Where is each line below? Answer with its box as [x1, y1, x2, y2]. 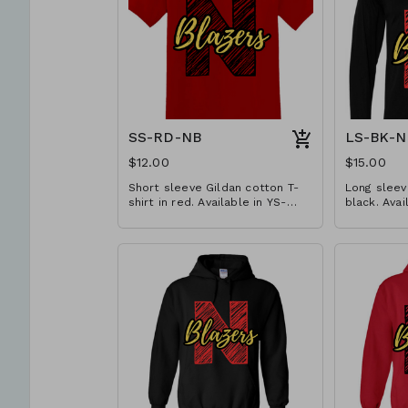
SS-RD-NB [127, 128, 202, 146]
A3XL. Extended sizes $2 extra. [127, 209, 307, 223]
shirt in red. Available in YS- [127, 195, 287, 209]
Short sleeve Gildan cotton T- [127, 180, 300, 194]
